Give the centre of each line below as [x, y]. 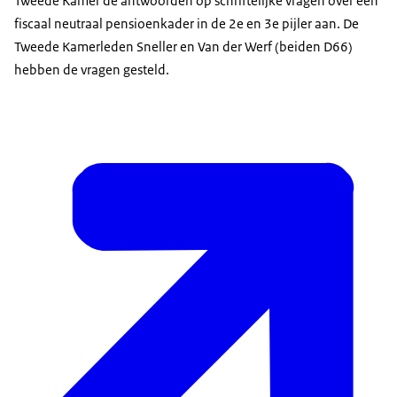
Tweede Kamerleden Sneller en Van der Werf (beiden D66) [183, 47]
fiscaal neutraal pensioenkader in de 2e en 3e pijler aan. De [187, 24]
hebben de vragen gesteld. [92, 70]
